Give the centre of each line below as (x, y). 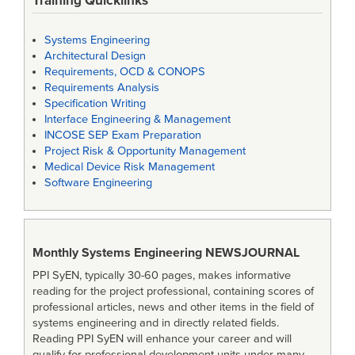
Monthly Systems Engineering (119, 252)
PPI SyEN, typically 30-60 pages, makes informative (162, 276)
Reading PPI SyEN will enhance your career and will (162, 339)
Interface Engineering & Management (137, 120)
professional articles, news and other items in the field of (173, 307)
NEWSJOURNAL (252, 252)
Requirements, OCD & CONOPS (125, 72)
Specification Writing (95, 104)
